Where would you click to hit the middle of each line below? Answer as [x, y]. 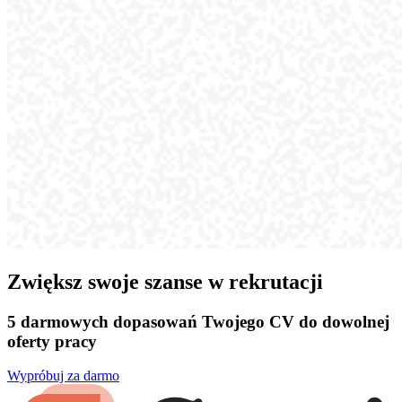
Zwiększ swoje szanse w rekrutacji [165, 281]
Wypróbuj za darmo [63, 376]
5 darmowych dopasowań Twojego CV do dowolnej [198, 321]
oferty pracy [52, 341]
